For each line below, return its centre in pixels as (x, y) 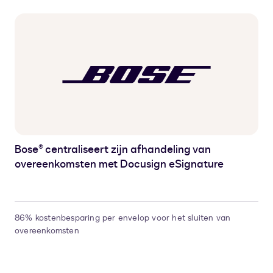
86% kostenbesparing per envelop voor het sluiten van (123, 218)
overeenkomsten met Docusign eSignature (119, 165)
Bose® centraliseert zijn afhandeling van (113, 150)
